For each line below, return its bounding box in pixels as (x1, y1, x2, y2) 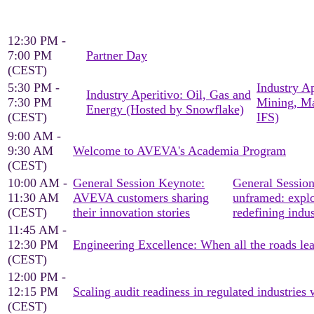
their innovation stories (73, 205, 190, 219)
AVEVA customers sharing (73, 191, 209, 205)
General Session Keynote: (73, 176, 205, 190)
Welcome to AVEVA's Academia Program (73, 144, 286, 158)
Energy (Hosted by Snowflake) (86, 102, 244, 116)
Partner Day (86, 48, 147, 62)
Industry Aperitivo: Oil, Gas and (86, 88, 251, 102)
